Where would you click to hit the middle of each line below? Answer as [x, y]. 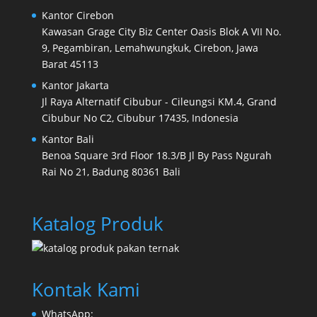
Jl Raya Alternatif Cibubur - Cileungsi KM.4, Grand [159, 102]
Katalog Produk [97, 223]
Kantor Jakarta [75, 86]
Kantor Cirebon [77, 16]
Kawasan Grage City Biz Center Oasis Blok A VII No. [161, 32]
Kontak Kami [86, 289]
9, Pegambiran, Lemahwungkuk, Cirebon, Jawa [150, 48]
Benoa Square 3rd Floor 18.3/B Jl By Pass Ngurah [156, 156]
